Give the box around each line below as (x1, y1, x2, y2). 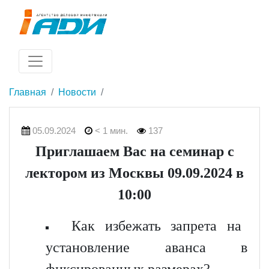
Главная (9, 86, 46, 97)
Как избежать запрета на (71, 217, 241, 234)
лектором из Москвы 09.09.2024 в (25, 165, 244, 181)
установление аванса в (46, 239, 247, 255)
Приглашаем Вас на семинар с (35, 143, 234, 159)
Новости (58, 86, 96, 97)
